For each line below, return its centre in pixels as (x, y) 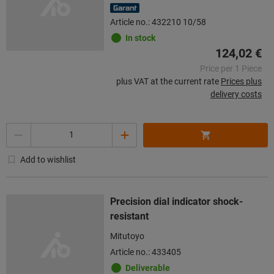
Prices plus (241, 81)
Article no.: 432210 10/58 (158, 22)
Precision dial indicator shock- (176, 201)
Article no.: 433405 (146, 252)
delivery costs (236, 94)
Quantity (23, 129)
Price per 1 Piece (231, 68)
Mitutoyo (127, 236)
